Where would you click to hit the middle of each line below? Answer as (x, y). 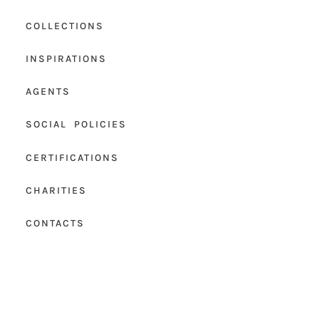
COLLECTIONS (64, 26)
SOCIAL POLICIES (76, 125)
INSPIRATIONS (66, 58)
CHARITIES (56, 190)
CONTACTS (55, 223)
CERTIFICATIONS (72, 157)
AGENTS (48, 92)
